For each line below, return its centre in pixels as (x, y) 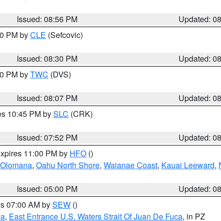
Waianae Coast (130, 165)
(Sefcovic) (64, 35)
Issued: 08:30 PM (47, 58)
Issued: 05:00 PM (47, 189)
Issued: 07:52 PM (47, 137)
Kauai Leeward (188, 165)
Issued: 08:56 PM (47, 19)
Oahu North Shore (68, 165)
